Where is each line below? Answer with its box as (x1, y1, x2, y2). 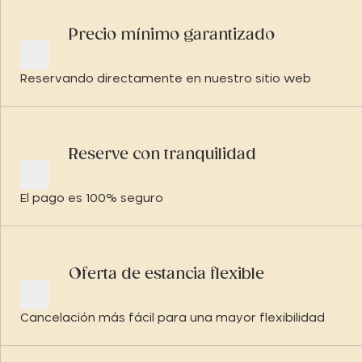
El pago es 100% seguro (20, 193, 163, 204)
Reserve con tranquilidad (69, 148, 256, 162)
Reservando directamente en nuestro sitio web (20, 74, 311, 85)
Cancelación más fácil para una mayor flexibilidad (20, 313, 325, 324)
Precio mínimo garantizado (69, 28, 275, 43)
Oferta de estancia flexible (69, 267, 264, 282)
